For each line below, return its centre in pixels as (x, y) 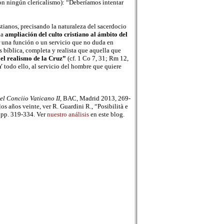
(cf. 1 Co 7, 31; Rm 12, (97, 58)
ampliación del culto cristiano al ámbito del (65, 34)
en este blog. (106, 114)
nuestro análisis (68, 114)
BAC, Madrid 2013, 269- (96, 98)
